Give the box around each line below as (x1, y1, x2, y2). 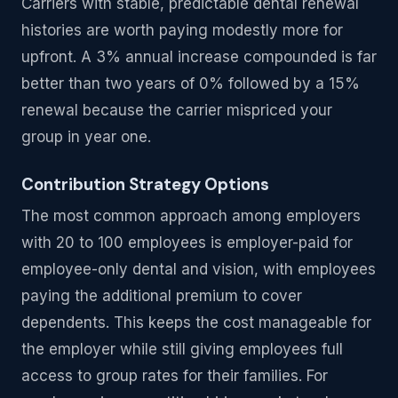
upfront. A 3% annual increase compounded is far (21, 47, 377, 66)
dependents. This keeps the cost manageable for (21, 314, 371, 332)
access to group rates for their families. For (21, 367, 328, 386)
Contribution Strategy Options (21, 172, 269, 195)
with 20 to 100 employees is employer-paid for (21, 234, 353, 252)
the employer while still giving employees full (21, 340, 343, 359)
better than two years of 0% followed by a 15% (21, 74, 360, 92)
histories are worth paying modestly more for (21, 20, 343, 39)
